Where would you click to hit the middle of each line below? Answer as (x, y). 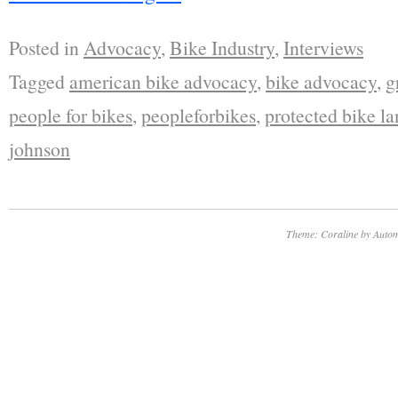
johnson (40, 149)
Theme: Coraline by (329, 234)
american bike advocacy (163, 82)
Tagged (37, 82)
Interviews (323, 48)
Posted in (44, 48)
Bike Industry (222, 48)
